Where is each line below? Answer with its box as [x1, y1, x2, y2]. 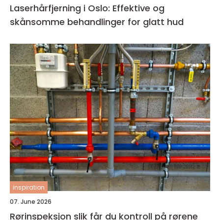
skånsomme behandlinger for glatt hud [10, 16, 184, 28]
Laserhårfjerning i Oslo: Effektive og [10, 2, 165, 14]
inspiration [13, 183, 45, 192]
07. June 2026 [10, 197, 52, 206]
